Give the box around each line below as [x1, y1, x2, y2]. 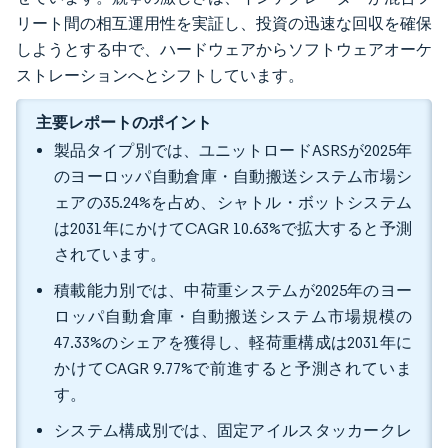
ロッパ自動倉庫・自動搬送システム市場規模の [54, 307, 412, 326]
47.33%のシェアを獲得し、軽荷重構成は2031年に [54, 333, 412, 352]
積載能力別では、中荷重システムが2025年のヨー [54, 281, 412, 300]
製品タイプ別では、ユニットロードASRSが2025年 [54, 141, 412, 160]
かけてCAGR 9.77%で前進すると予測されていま [54, 359, 412, 378]
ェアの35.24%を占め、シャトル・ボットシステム [54, 193, 412, 212]
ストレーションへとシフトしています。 [16, 66, 304, 85]
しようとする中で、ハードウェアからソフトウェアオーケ [16, 40, 432, 59]
